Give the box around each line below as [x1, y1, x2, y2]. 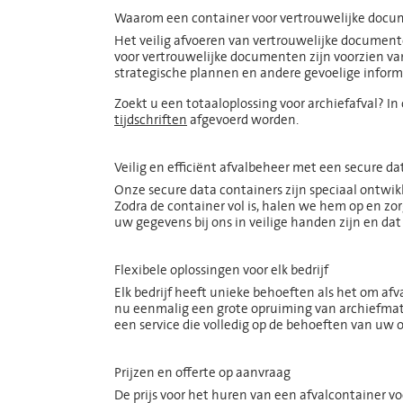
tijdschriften [114, 110, 187, 130]
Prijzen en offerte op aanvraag [114, 363, 291, 382]
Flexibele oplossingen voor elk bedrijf [114, 260, 328, 280]
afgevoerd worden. [187, 110, 301, 130]
